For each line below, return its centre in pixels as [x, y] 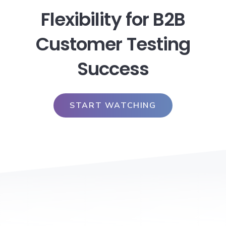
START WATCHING [113, 106]
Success [113, 69]
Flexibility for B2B [113, 20]
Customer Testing [113, 44]
